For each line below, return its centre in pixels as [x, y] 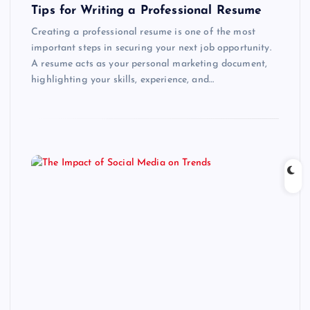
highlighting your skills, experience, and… [122, 80]
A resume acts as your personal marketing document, [149, 64]
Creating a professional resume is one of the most [143, 33]
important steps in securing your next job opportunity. [151, 48]
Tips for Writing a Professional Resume [147, 11]
